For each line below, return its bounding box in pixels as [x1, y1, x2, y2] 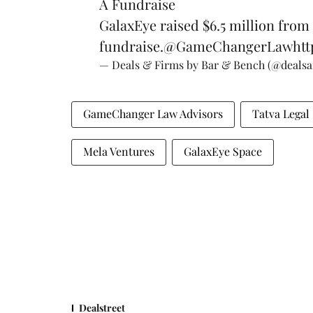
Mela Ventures [83, 144, 154, 159]
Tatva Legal [252, 106, 310, 122]
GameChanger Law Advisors [83, 106, 223, 122]
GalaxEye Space [184, 144, 262, 159]
